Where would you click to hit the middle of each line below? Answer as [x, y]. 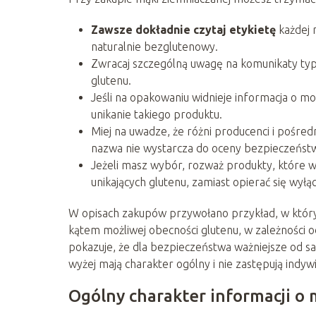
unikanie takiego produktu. [157, 114]
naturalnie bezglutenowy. [154, 46]
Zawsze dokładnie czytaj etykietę [183, 29]
